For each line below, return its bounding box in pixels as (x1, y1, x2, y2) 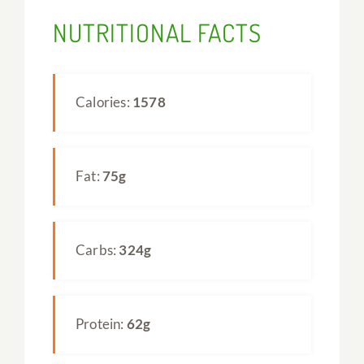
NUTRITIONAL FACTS (52, 16, 262, 48)
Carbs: (75, 240, 119, 258)
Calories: (75, 93, 132, 110)
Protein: (75, 314, 127, 332)
